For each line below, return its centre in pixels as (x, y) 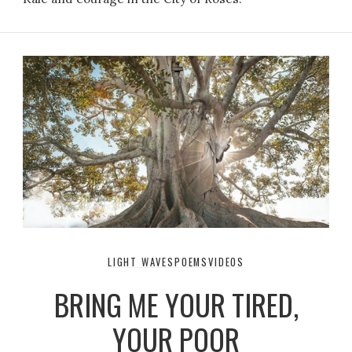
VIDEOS (227, 262)
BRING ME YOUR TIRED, (176, 304)
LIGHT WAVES (141, 262)
